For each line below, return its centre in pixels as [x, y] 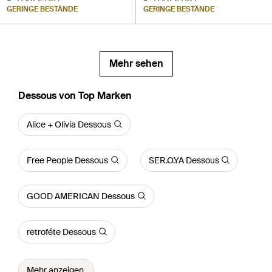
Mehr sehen [136, 63]
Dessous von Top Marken [75, 95]
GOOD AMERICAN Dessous [81, 196]
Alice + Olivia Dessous [69, 124]
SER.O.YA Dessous [184, 160]
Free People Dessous [67, 160]
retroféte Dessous [61, 232]
